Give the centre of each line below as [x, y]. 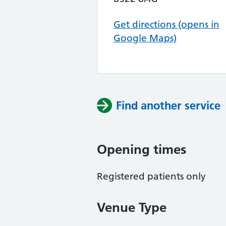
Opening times [142, 149]
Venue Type [132, 207]
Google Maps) [145, 38]
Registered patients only [151, 176]
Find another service [168, 105]
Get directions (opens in [166, 24]
